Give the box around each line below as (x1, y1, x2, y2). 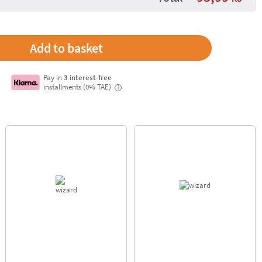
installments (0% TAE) (43, 82, 113, 91)
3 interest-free (64, 73, 112, 82)
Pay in (43, 73, 64, 82)
